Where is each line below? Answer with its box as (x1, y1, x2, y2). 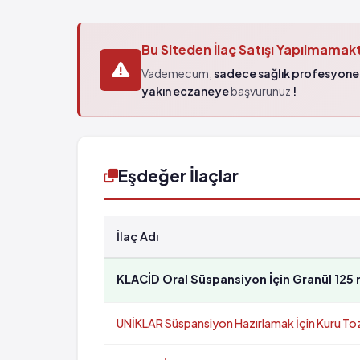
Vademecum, (141, 66, 214, 80)
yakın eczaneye (141, 84, 229, 98)
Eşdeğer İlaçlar (118, 165, 239, 186)
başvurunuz (229, 84, 292, 98)
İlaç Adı (117, 229, 158, 243)
